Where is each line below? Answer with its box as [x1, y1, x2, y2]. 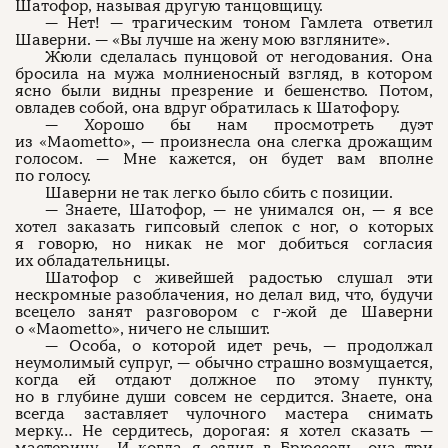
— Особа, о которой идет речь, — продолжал [45, 336, 433, 356]
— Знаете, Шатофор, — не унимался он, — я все [45, 200, 433, 220]
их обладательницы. [15, 251, 170, 271]
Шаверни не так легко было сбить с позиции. [45, 183, 393, 203]
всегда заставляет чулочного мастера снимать [15, 404, 433, 424]
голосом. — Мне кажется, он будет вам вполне [15, 149, 433, 169]
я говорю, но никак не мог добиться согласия [15, 234, 433, 254]
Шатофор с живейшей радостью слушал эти [45, 268, 433, 288]
